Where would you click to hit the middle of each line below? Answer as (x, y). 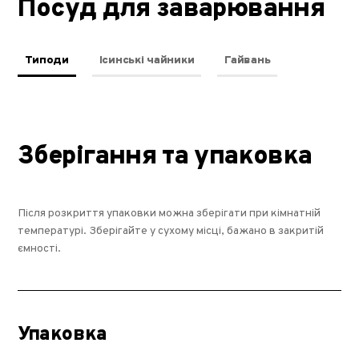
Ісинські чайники (147, 60)
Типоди (47, 60)
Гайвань (248, 60)
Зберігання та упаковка (165, 157)
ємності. (40, 248)
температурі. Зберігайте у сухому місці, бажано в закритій (171, 231)
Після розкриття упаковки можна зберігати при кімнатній (169, 213)
